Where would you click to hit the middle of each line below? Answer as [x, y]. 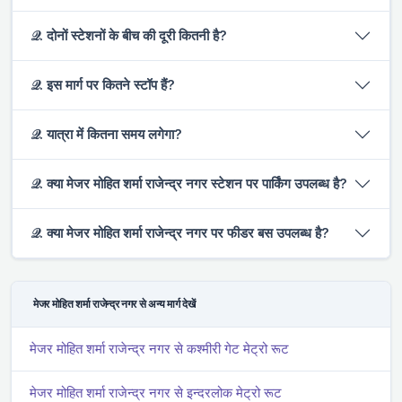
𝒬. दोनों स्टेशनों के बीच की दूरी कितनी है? [129, 35]
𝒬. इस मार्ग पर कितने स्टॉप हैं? [103, 84]
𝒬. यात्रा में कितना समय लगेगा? [106, 134]
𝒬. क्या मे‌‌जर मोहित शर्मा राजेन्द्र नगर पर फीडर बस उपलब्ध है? [180, 232]
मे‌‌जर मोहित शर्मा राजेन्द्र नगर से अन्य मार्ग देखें [114, 303]
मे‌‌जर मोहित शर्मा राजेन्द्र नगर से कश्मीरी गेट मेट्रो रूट [159, 348]
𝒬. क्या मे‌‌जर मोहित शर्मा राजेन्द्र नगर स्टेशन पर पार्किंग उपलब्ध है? [189, 183]
